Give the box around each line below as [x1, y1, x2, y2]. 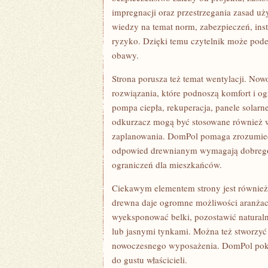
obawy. [112, 49, 139, 61]
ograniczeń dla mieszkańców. [112, 159, 222, 170]
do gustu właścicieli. [112, 254, 187, 266]
